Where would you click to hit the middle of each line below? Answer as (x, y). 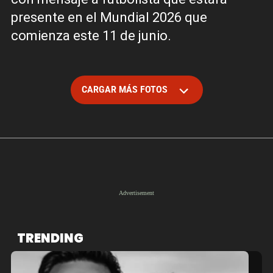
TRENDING (50, 238)
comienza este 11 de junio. (91, 36)
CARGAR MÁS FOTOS (126, 90)
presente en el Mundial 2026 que (109, 17)
